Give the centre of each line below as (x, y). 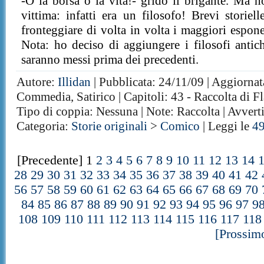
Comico (180, 126)
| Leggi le (226, 126)
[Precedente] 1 (57, 160)
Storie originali (110, 126)
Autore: (37, 82)
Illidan (75, 82)
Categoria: (44, 126)
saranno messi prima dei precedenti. (110, 60)
